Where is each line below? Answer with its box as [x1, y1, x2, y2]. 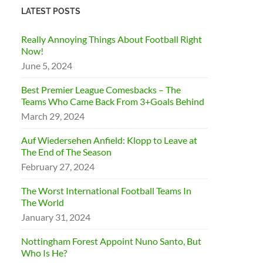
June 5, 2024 [21, 60, 73, 71]
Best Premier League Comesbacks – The [21, 84, 181, 95]
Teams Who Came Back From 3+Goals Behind [21, 96, 205, 107]
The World [21, 197, 65, 208]
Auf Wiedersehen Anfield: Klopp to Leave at [21, 134, 198, 146]
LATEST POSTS [21, 6, 81, 16]
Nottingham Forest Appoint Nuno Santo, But [21, 235, 202, 247]
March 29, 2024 [21, 110, 85, 122]
